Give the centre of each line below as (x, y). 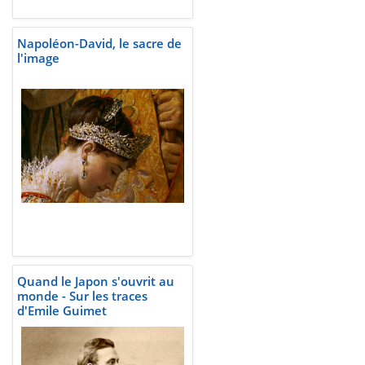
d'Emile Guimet (62, 311)
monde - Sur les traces (82, 296)
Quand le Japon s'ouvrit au (96, 281)
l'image (38, 58)
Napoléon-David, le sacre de (99, 44)
